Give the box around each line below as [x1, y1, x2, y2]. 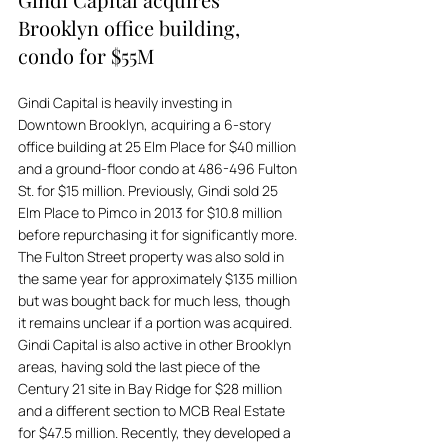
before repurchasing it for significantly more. [18, 225, 300, 244]
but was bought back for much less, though [18, 291, 293, 310]
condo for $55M [18, 42, 154, 69]
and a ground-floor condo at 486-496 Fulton [18, 159, 300, 178]
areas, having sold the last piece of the [18, 357, 263, 376]
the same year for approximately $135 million [18, 269, 300, 288]
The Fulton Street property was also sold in [18, 247, 287, 266]
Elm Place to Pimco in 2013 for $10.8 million [18, 203, 285, 222]
